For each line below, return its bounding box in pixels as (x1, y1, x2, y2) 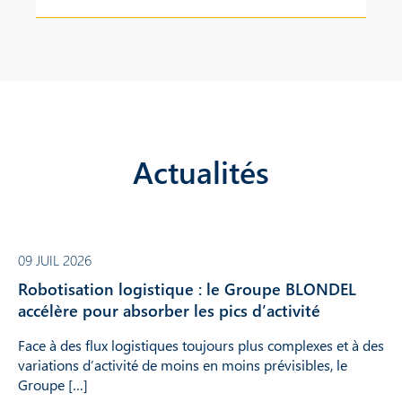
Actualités (133, 150, 269, 192)
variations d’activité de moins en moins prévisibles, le (18, 355, 347, 374)
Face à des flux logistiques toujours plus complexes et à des (18, 336, 384, 354)
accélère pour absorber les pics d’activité (18, 300, 320, 321)
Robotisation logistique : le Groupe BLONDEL (18, 278, 356, 300)
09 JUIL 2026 (18, 250, 92, 269)
